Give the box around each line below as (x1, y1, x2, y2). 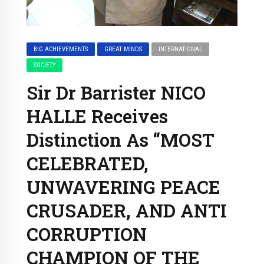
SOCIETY (34, 61, 56, 70)
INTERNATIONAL (159, 45, 203, 54)
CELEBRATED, (27, 151, 148, 176)
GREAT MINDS (104, 45, 143, 54)
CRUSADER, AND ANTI (27, 199, 227, 223)
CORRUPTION (27, 222, 147, 246)
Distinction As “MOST (27, 128, 214, 152)
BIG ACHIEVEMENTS (34, 45, 88, 54)
